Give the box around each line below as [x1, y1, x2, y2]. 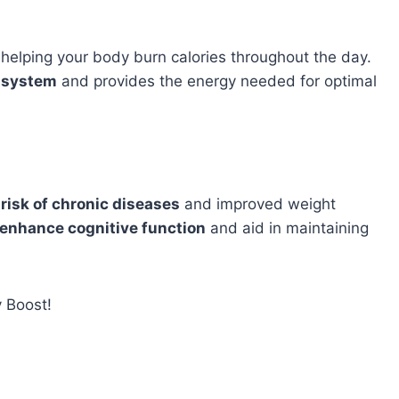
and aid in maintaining [206, 218, 369, 237]
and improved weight [180, 194, 336, 213]
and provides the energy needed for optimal [57, 71, 377, 90]
